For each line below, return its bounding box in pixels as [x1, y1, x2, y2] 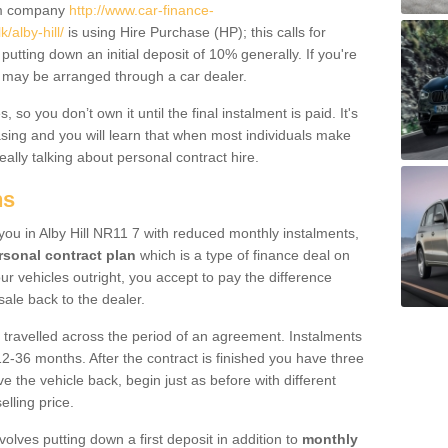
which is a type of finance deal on [136, 247, 350, 263]
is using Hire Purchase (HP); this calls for [64, 24, 326, 40]
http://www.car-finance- [69, 2, 214, 18]
